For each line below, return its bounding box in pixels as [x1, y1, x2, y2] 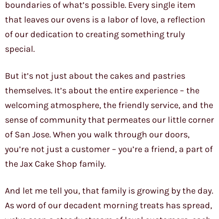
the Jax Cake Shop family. [5, 158, 106, 170]
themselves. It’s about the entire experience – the [5, 85, 199, 96]
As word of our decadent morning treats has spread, [5, 200, 212, 211]
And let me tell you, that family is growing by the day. [5, 185, 213, 197]
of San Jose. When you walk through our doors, [5, 129, 190, 140]
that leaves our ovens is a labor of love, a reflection [5, 14, 205, 25]
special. [5, 44, 35, 55]
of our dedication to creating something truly [5, 29, 185, 40]
